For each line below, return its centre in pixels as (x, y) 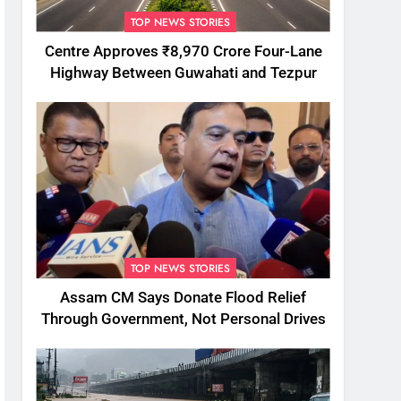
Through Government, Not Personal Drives (183, 320)
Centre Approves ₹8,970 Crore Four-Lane (183, 51)
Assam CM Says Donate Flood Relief (183, 298)
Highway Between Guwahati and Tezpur (183, 73)
